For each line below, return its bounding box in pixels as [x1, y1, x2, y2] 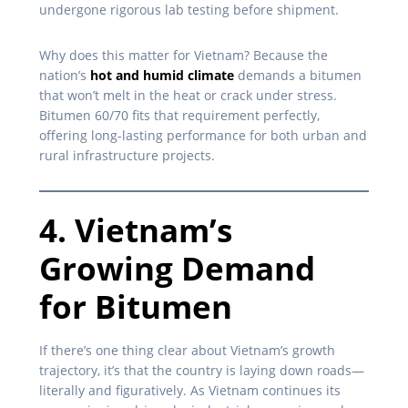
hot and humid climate [90, 66, 234, 84]
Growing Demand [39, 246, 315, 290]
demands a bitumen [234, 66, 362, 84]
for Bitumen [39, 284, 232, 328]
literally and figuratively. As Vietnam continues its [39, 381, 341, 399]
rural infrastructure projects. [39, 146, 215, 164]
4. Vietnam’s [39, 208, 232, 251]
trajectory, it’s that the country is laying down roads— [39, 361, 364, 379]
